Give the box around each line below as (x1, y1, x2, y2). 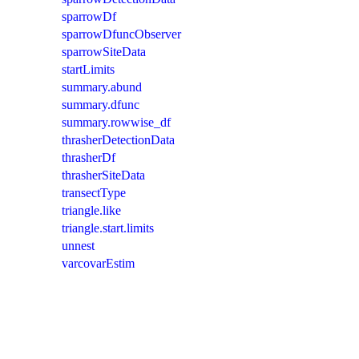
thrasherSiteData (62, 167, 145, 182)
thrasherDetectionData (62, 132, 175, 147)
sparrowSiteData (62, 44, 146, 58)
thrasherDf (62, 150, 115, 164)
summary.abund (62, 79, 142, 94)
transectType (62, 185, 126, 200)
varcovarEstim (62, 256, 135, 270)
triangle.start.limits (62, 220, 154, 235)
